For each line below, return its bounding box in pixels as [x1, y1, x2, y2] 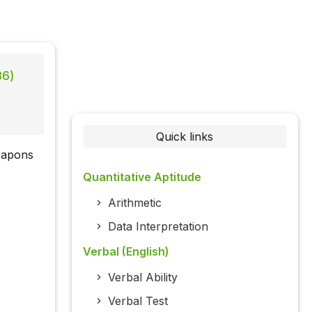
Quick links [156, 130, 214, 144]
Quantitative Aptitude [82, 170, 201, 185]
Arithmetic [107, 196, 162, 210]
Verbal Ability [107, 270, 178, 285]
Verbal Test [107, 294, 168, 309]
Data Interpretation [107, 219, 208, 234]
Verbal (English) [82, 244, 169, 259]
